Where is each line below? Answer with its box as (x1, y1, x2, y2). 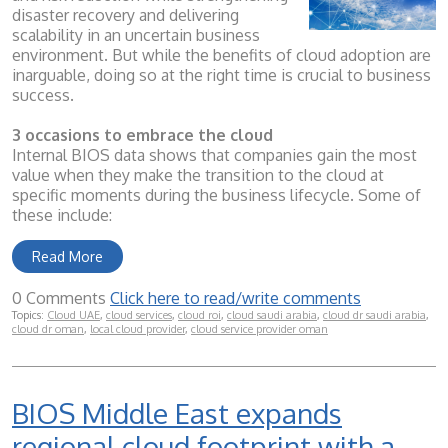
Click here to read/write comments (110, 288, 361, 309)
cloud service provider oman (191, 322, 328, 337)
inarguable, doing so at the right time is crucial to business (12, 65, 431, 86)
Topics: (12, 308, 47, 323)
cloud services (106, 308, 172, 323)
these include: (12, 205, 112, 226)
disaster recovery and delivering (12, 5, 239, 26)
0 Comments (12, 288, 110, 309)
